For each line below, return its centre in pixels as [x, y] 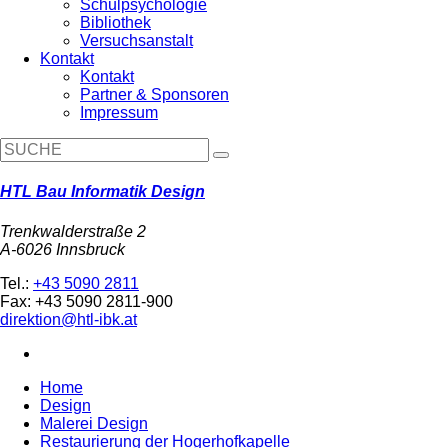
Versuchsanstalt [136, 40]
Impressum [119, 112]
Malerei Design [94, 423]
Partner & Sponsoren [154, 94]
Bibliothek [115, 22]
